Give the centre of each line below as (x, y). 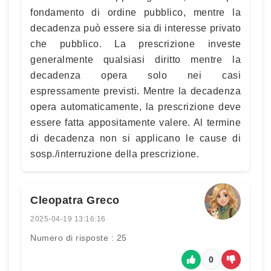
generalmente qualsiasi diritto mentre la (135, 59)
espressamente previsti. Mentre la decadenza (135, 91)
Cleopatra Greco (75, 200)
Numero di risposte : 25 (79, 237)
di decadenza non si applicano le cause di (135, 138)
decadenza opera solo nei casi (135, 75)
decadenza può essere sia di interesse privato (135, 28)
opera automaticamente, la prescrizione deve (135, 106)
